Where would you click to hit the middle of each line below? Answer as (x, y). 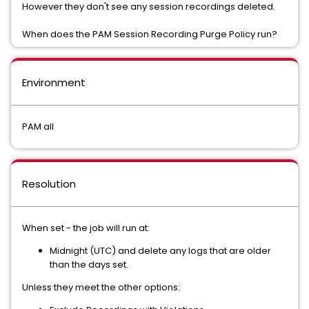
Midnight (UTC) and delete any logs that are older (160, 251)
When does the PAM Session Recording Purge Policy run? (150, 34)
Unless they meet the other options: (102, 287)
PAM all (38, 127)
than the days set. (89, 265)
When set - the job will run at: (86, 228)
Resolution (49, 184)
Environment (54, 82)
